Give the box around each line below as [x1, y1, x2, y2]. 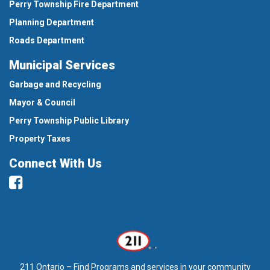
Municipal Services [9, 58, 115, 73]
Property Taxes [9, 134, 71, 144]
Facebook [22, 173, 91, 192]
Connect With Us [9, 156, 102, 171]
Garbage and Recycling [9, 80, 101, 90]
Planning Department [9, 17, 94, 28]
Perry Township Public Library [9, 116, 129, 126]
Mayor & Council [9, 98, 75, 108]
